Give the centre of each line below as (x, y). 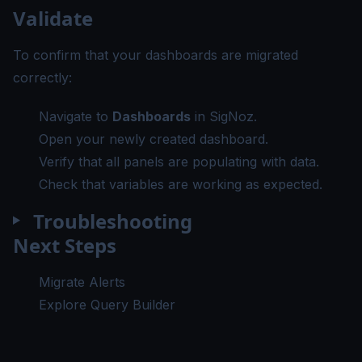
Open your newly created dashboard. (154, 139)
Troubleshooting (112, 221)
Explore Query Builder (107, 304)
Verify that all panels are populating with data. (179, 162)
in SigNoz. (224, 116)
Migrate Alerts (82, 282)
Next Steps (65, 245)
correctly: (42, 78)
